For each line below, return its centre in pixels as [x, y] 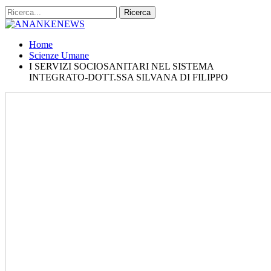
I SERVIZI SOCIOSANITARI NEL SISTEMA [121, 66]
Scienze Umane [59, 55]
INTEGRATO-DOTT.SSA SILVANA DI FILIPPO [129, 77]
